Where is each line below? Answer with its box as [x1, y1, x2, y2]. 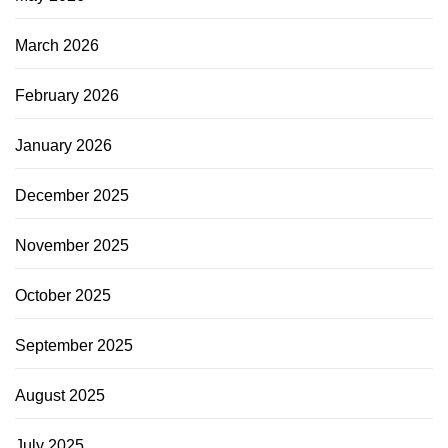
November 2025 [15, 237, 129, 255]
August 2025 [15, 387, 105, 405]
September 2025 [15, 337, 133, 355]
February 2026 [15, 87, 119, 105]
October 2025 [15, 287, 111, 305]
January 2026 [15, 137, 112, 155]
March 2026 [15, 37, 99, 55]
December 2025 [15, 187, 129, 205]
